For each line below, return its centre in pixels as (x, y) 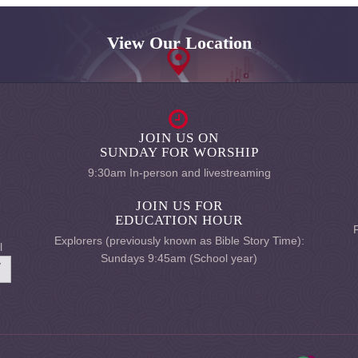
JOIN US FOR (179, 206)
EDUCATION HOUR (179, 220)
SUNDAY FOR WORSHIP (179, 152)
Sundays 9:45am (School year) (179, 258)
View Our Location (179, 43)
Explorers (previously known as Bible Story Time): (179, 241)
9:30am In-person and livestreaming (179, 173)
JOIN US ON (179, 138)
